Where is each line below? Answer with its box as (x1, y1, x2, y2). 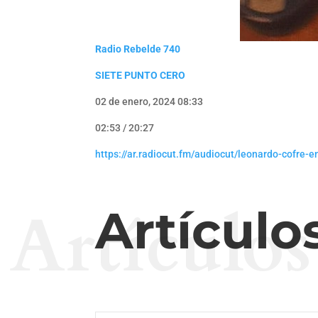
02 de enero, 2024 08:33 (95, 96, 204, 108)
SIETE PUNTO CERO (95, 70, 186, 82)
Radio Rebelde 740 (95, 43, 181, 55)
